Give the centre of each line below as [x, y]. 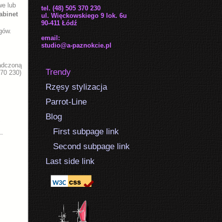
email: [51, 38]
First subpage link [82, 132]
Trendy [58, 72]
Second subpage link [88, 146]
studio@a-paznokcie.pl [76, 45]
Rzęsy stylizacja [76, 87]
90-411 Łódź [59, 23]
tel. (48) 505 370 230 [71, 8]
